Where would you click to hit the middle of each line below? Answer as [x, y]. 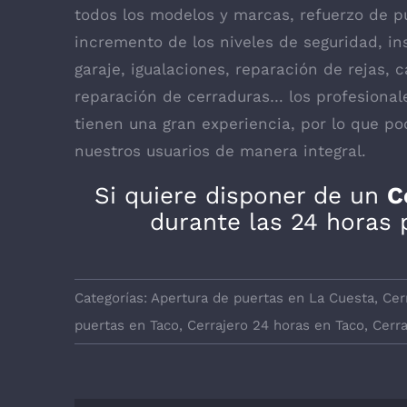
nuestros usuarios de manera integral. [220, 150]
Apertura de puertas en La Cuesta [263, 298]
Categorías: [113, 298]
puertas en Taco [127, 325]
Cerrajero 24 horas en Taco [276, 325]
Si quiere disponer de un [241, 195]
